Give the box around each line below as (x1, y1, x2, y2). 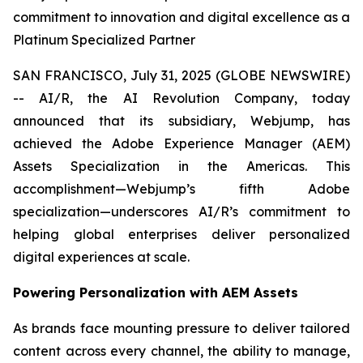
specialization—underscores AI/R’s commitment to (13, 203, 350, 220)
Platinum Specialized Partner (13, 32, 195, 48)
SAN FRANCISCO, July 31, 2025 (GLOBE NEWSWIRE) (13, 67, 350, 83)
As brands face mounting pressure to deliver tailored (13, 320, 350, 336)
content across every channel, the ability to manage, (13, 343, 350, 359)
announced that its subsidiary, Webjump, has (13, 113, 350, 129)
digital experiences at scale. (13, 249, 190, 265)
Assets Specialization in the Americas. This (13, 158, 350, 174)
